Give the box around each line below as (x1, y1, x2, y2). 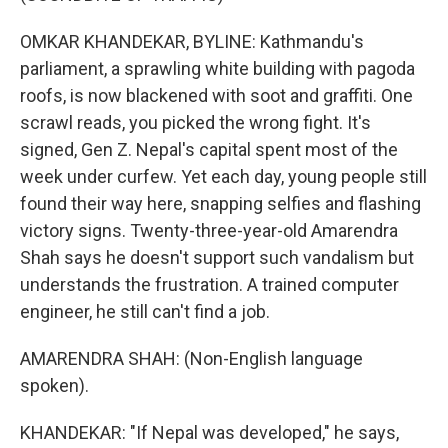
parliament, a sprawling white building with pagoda (20, 58, 415, 79)
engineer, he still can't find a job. (20, 301, 270, 322)
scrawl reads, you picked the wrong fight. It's (20, 112, 371, 133)
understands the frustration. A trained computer (20, 274, 399, 295)
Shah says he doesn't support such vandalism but (20, 247, 414, 268)
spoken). (20, 375, 89, 396)
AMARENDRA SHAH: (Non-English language (20, 348, 363, 369)
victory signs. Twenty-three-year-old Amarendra (20, 220, 398, 241)
